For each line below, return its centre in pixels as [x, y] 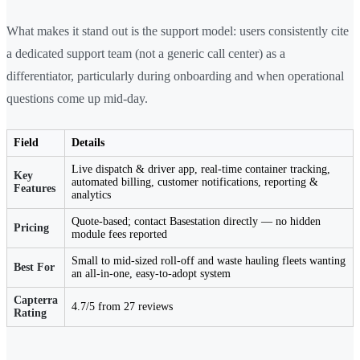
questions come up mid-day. [77, 99]
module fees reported [119, 235]
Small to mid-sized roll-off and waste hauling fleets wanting [209, 261]
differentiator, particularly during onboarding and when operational [175, 76]
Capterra [36, 301]
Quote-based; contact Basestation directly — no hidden [196, 222]
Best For [34, 268]
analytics [91, 195]
